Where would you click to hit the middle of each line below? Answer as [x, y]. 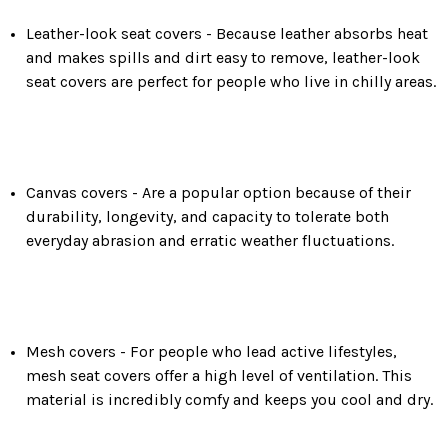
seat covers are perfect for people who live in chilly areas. [231, 81]
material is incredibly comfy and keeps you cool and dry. [230, 399]
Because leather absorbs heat [320, 33]
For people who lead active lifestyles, [264, 351]
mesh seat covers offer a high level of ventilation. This [219, 375]
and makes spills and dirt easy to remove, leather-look [223, 57]
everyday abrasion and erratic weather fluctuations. [210, 240]
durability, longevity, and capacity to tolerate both [208, 216]
